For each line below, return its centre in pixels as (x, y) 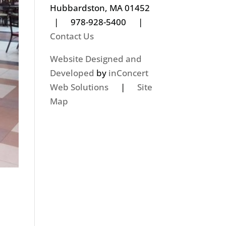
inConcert (128, 73)
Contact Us (72, 36)
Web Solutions (79, 87)
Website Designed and (96, 59)
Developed (72, 73)
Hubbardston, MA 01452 (103, 8)
